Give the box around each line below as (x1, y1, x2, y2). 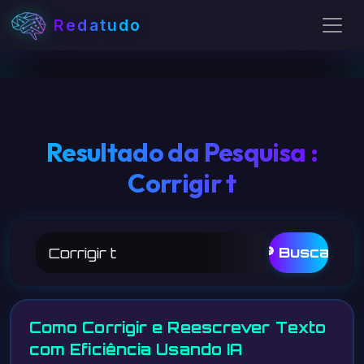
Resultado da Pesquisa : (45, 136, 318, 168)
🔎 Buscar (260, 244, 337, 262)
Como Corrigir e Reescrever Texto (28, 318, 327, 336)
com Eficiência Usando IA (28, 340, 243, 358)
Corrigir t (128, 167, 236, 199)
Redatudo (54, 15, 142, 35)
